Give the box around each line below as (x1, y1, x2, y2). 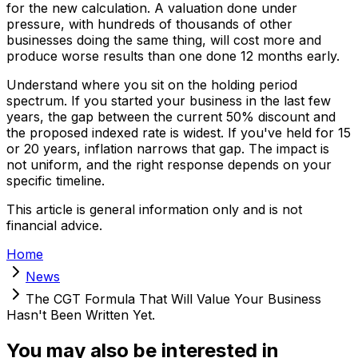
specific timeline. (6, 172, 105, 189)
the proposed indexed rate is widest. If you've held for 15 (6, 124, 351, 141)
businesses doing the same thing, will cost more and (6, 31, 321, 48)
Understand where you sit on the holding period (6, 76, 297, 93)
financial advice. (6, 217, 102, 233)
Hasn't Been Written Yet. (6, 306, 155, 323)
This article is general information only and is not (6, 201, 302, 217)
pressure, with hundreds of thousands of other (6, 15, 292, 32)
